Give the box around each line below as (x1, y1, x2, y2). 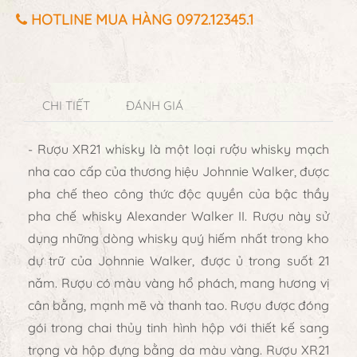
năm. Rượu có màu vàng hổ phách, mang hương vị (28, 274, 329, 291)
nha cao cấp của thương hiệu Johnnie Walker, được (28, 163, 329, 179)
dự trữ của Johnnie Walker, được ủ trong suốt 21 (28, 252, 329, 269)
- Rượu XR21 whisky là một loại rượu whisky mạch (28, 140, 329, 157)
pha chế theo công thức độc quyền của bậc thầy (28, 185, 329, 202)
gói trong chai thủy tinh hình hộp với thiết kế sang (28, 319, 329, 335)
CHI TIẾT (41, 97, 90, 113)
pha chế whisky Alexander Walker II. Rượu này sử (28, 207, 329, 224)
